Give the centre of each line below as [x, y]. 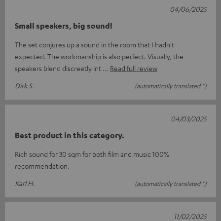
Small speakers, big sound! [64, 26]
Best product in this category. [70, 135]
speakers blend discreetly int [59, 68]
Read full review [134, 68]
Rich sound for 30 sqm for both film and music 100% [92, 154]
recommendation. [42, 166]
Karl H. [25, 183]
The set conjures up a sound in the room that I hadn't [94, 45]
